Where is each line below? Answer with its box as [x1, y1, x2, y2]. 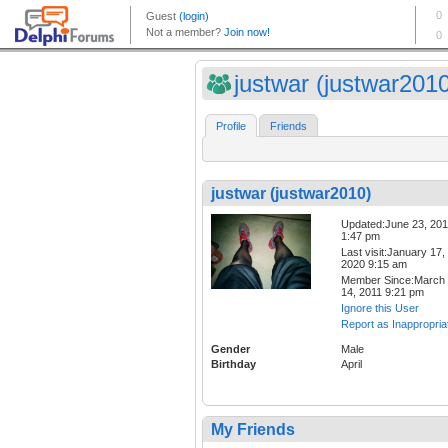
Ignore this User [341, 302, 419, 315]
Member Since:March [341, 274, 445, 287]
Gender [211, 343, 250, 356]
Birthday [211, 358, 256, 371]
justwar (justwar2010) [211, 185, 371, 203]
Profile [216, 120, 246, 133]
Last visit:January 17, [341, 246, 445, 259]
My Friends [211, 421, 295, 439]
